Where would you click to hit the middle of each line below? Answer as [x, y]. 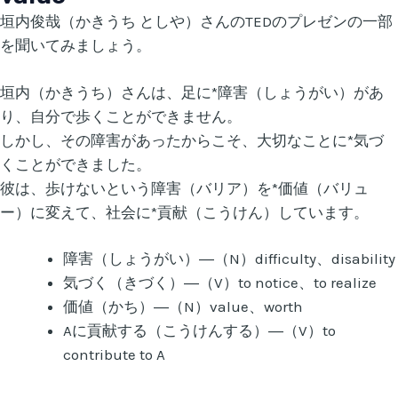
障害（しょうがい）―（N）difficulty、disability [229, 259]
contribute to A [114, 354]
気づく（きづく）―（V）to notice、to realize [220, 283]
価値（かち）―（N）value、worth [183, 306]
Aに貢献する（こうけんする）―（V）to [199, 330]
